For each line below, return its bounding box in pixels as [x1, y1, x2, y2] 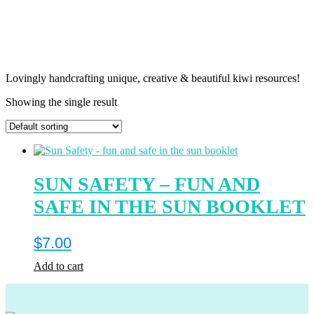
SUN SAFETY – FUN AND [34, 173, 260, 196]
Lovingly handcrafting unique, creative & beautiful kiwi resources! [6, 72, 300, 84]
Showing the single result [6, 96, 117, 108]
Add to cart [34, 260, 83, 273]
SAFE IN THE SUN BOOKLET [34, 196, 306, 218]
